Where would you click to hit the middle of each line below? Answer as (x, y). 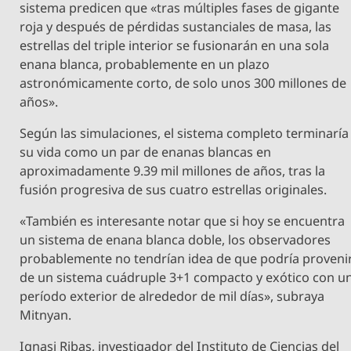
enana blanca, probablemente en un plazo (145, 64)
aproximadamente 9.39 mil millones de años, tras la (173, 170)
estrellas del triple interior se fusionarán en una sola (175, 45)
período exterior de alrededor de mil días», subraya (172, 297)
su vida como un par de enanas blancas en (146, 152)
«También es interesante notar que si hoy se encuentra (183, 221)
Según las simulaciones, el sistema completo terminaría (185, 133)
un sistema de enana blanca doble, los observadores (175, 240)
